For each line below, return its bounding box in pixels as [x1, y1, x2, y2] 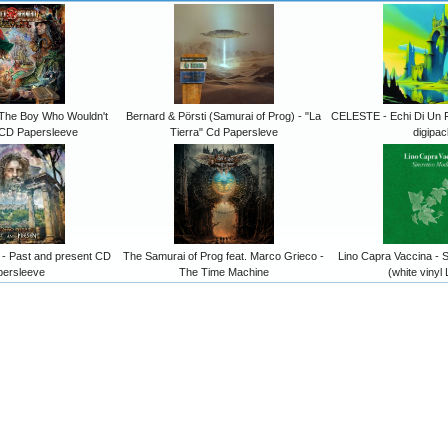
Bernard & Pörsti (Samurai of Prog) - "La [126, 110, 321, 123]
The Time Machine [178, 266, 269, 279]
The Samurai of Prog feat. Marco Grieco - [123, 250, 324, 263]
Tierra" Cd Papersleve [169, 126, 278, 139]
